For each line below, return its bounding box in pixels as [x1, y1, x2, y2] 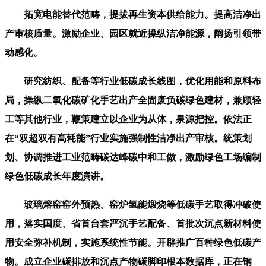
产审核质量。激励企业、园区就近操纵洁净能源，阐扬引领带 [5, 28, 261, 39]
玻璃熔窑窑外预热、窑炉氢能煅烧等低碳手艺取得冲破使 [5, 199, 261, 210]
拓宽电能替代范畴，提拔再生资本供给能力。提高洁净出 [5, 9, 261, 20]
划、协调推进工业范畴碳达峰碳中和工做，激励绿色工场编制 [5, 151, 261, 162]
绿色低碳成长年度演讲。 [5, 170, 109, 181]
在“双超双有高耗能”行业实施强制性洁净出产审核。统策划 [5, 132, 252, 143]
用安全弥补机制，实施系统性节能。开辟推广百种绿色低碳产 [5, 237, 261, 248]
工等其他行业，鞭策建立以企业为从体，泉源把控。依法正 [5, 113, 252, 124]
